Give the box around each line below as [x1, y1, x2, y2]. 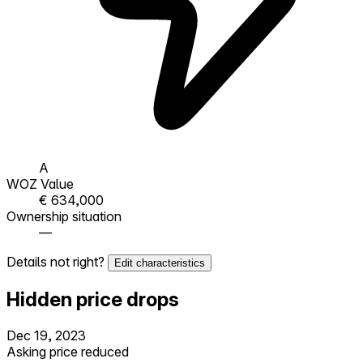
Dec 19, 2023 [6, 327, 86, 344]
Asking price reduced [6, 343, 129, 360]
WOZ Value [6, 175, 74, 192]
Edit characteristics [114, 256, 205, 269]
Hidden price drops [6, 287, 179, 311]
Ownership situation [6, 207, 122, 224]
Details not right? [6, 253, 108, 270]
